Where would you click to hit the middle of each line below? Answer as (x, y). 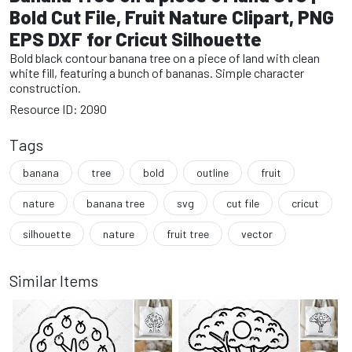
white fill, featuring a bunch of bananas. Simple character (157, 73)
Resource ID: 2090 (58, 109)
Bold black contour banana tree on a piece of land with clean (165, 58)
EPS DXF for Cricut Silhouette (136, 39)
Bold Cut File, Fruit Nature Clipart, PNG (172, 17)
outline (213, 172)
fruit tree (188, 234)
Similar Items (54, 280)
